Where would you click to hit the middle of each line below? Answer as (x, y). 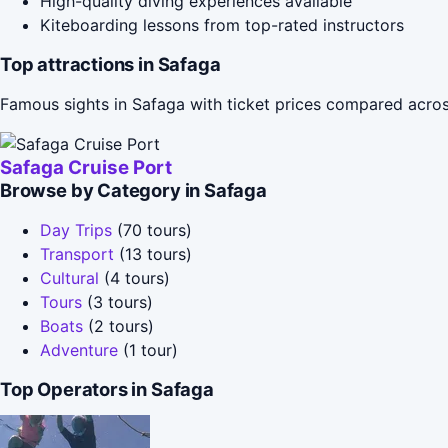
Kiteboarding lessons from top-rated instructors (222, 24)
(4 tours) (134, 277)
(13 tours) (153, 253)
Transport (77, 253)
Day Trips (76, 229)
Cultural (69, 277)
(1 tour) (148, 349)
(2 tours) (118, 325)
